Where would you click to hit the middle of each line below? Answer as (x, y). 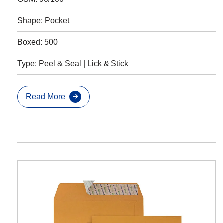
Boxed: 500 (38, 42)
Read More (46, 96)
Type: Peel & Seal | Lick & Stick (73, 63)
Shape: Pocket (43, 20)
